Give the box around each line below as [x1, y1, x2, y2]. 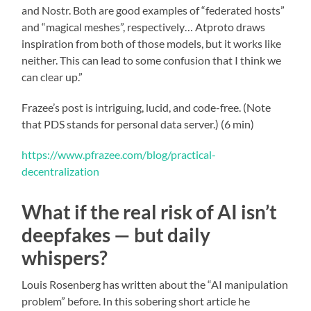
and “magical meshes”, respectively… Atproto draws [22, 19, 266, 33]
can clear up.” [22, 69, 83, 83]
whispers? [22, 245, 108, 269]
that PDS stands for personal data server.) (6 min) [22, 117, 255, 131]
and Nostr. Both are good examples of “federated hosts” [22, 3, 285, 17]
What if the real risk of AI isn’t [22, 199, 278, 224]
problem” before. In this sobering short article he [22, 294, 251, 308]
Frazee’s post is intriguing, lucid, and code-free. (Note [22, 100, 271, 114]
